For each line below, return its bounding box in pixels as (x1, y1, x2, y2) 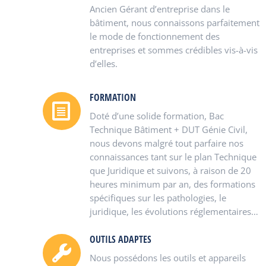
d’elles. (90, 58, 118, 69)
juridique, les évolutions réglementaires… (90, 205, 258, 217)
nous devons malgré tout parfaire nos (90, 137, 243, 149)
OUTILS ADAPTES (90, 233, 151, 246)
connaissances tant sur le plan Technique (90, 151, 256, 163)
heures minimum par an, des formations (90, 178, 255, 190)
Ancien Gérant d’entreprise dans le (90, 3, 230, 15)
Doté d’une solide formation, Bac (90, 110, 224, 122)
